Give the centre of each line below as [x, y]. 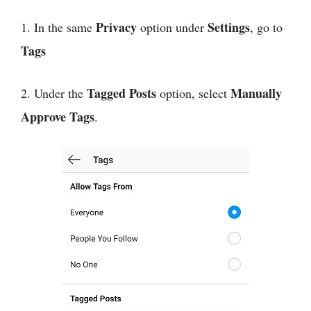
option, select [193, 93]
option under [172, 27]
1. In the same [58, 27]
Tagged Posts [121, 93]
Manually [256, 93]
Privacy [116, 27]
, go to [266, 27]
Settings [229, 27]
